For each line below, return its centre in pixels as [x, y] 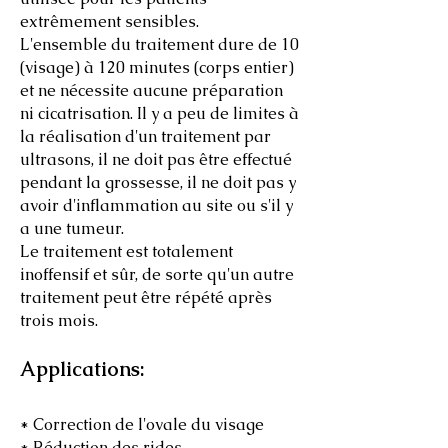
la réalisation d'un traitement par [145, 136]
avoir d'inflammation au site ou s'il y [156, 205]
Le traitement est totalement [126, 251]
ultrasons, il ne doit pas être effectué [156, 159]
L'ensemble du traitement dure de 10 [159, 44]
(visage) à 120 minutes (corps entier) [157, 67]
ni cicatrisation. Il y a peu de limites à [159, 113]
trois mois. [59, 320]
